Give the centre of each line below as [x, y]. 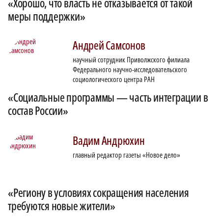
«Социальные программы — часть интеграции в [108, 97]
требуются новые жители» [62, 206]
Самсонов [124, 45]
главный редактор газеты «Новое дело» [126, 155]
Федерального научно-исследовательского [130, 69]
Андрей [88, 45]
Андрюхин [122, 141]
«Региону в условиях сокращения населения [98, 193]
